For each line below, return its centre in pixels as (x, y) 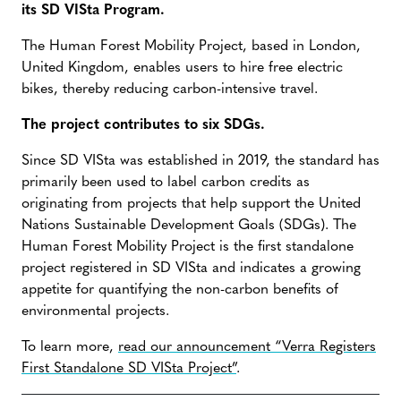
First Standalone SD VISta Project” (129, 369)
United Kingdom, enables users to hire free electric (182, 68)
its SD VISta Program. (93, 11)
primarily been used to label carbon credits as (166, 183)
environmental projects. (95, 311)
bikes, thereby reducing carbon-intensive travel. (170, 90)
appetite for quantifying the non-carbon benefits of (180, 290)
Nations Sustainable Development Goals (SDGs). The (189, 226)
